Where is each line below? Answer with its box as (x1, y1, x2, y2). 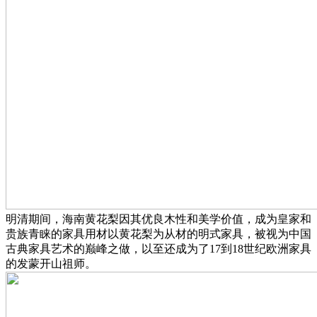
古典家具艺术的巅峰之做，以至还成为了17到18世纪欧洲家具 (6, 243, 311, 255)
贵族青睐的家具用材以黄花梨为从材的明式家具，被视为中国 (6, 228, 311, 241)
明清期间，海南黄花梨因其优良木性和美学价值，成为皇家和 (6, 213, 311, 226)
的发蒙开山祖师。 (6, 258, 96, 270)
